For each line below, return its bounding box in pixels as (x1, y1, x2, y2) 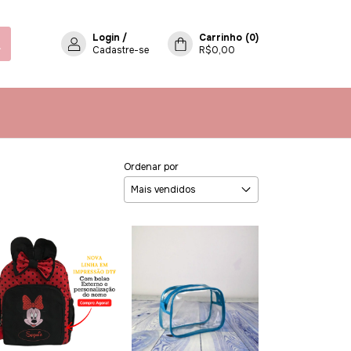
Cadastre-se (92, 44, 149, 56)
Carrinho (199, 31, 242, 44)
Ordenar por (124, 161, 179, 173)
